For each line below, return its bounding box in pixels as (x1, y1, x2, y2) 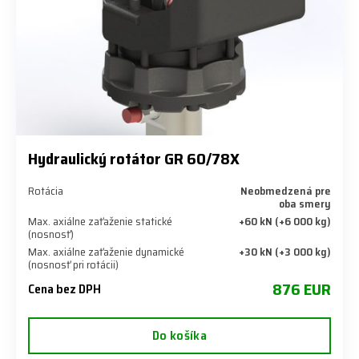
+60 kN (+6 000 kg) (239, 212, 331, 230)
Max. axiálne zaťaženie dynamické (28, 242, 184, 260)
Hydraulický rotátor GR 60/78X (28, 145, 240, 171)
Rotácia (28, 181, 63, 200)
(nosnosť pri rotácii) (28, 255, 119, 273)
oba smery (279, 194, 331, 212)
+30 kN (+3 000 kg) (239, 242, 331, 260)
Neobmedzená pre (240, 181, 331, 200)
